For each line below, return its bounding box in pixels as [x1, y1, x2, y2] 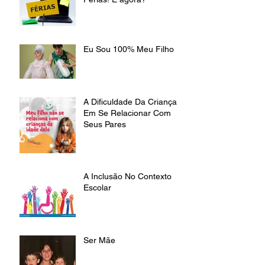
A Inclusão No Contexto [83, 171, 172, 181]
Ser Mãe [83, 235, 115, 245]
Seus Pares [83, 119, 126, 129]
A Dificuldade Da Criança [83, 96, 177, 106]
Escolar [83, 182, 111, 192]
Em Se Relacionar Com [83, 108, 171, 118]
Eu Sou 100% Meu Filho [83, 44, 174, 54]
